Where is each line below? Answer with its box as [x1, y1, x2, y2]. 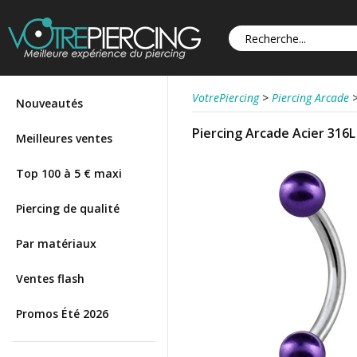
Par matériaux [16, 236, 96, 251]
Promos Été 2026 [16, 306, 108, 321]
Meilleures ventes [16, 131, 112, 146]
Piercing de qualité [16, 201, 120, 216]
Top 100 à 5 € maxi [16, 166, 122, 181]
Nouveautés [16, 96, 83, 111]
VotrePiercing [192, 90, 259, 105]
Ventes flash [16, 271, 84, 286]
